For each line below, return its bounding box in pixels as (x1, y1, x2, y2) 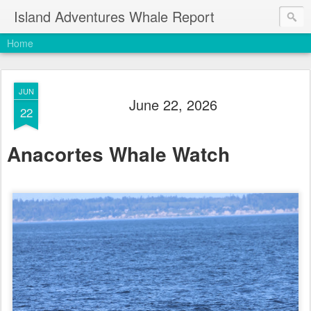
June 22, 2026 (128, 94, 217, 115)
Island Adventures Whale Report (14, 6, 215, 26)
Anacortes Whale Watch (7, 139, 230, 168)
